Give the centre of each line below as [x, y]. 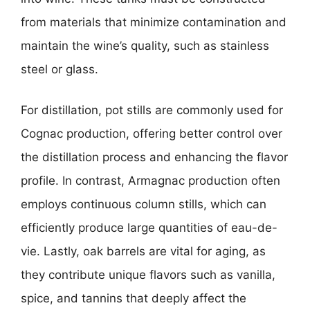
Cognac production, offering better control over [152, 134]
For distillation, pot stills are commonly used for [152, 110]
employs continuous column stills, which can [144, 204]
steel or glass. [60, 69]
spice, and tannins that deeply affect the [134, 298]
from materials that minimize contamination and [154, 22]
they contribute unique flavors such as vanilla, [148, 275]
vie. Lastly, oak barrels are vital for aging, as [143, 251]
